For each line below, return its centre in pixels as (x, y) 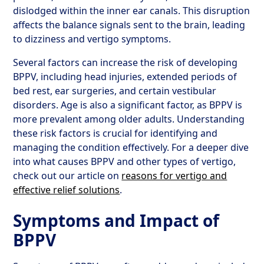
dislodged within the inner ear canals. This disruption (132, 11)
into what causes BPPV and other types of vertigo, (125, 161)
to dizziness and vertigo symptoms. (92, 39)
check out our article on (67, 176)
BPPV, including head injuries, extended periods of (125, 77)
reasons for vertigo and (174, 176)
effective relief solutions (67, 190)
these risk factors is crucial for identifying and (115, 133)
